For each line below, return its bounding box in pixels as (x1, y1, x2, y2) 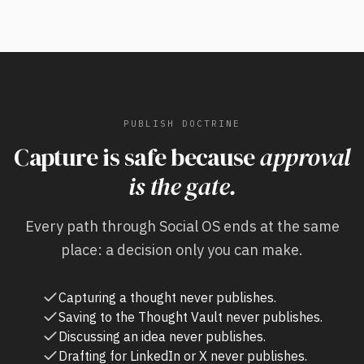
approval (259, 141, 350, 174)
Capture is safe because (14, 141, 255, 174)
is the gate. (128, 170, 236, 203)
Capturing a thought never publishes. (58, 289, 276, 305)
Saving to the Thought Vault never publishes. (58, 309, 323, 325)
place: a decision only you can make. (61, 240, 303, 259)
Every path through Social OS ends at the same (24, 217, 340, 236)
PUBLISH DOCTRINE (123, 118, 240, 129)
